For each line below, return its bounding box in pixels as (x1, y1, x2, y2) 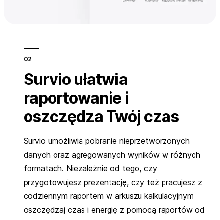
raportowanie (24, 88, 125, 108)
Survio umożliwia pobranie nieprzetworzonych (24, 136, 190, 146)
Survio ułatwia (24, 70, 128, 89)
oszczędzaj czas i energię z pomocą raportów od (24, 205, 205, 215)
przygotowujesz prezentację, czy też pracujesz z (24, 177, 202, 187)
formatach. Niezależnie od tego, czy (24, 164, 157, 173)
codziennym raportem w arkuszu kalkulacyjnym (24, 191, 193, 201)
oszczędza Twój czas (24, 107, 179, 126)
